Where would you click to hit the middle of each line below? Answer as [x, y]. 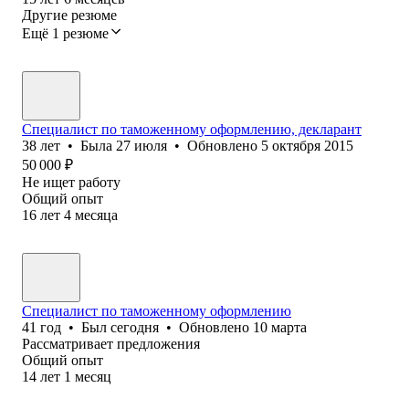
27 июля [142, 145]
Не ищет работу [71, 182]
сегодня [135, 327]
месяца [96, 215]
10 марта [280, 327]
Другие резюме [69, 15]
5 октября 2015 [307, 145]
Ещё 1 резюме [65, 33]
